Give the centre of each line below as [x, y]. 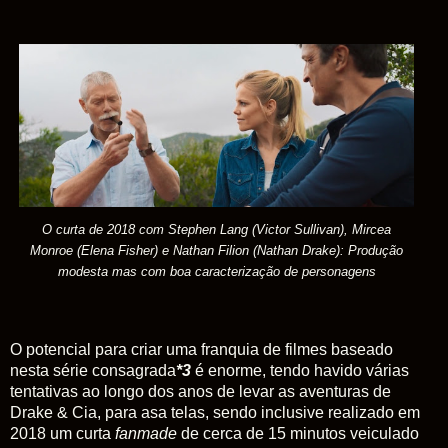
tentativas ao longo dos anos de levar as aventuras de [200, 391]
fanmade [146, 433]
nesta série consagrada [93, 370]
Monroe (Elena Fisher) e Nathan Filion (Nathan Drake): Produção [216, 251]
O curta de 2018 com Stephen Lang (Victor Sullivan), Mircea [216, 230]
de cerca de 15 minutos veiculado [298, 433]
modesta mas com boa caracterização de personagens [216, 272]
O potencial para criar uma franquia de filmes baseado [201, 349]
